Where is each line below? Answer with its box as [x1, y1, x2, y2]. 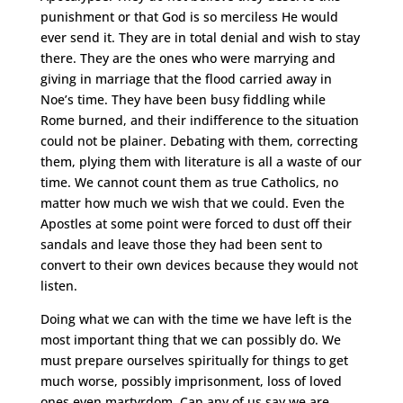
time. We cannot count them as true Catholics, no [40, 174, 338, 191]
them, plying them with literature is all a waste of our [40, 153, 362, 170]
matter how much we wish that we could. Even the [40, 194, 345, 211]
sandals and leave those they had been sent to [40, 236, 322, 253]
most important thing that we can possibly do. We [40, 331, 341, 348]
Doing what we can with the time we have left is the [40, 310, 352, 327]
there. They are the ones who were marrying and [40, 49, 336, 67]
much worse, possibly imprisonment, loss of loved [40, 372, 342, 390]
